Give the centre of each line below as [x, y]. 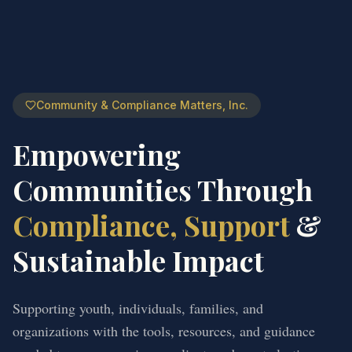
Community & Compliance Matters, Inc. [142, 104]
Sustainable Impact [138, 260]
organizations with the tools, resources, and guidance [164, 330]
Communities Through [163, 189]
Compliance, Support [151, 224]
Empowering [97, 154]
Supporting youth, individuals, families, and [138, 308]
